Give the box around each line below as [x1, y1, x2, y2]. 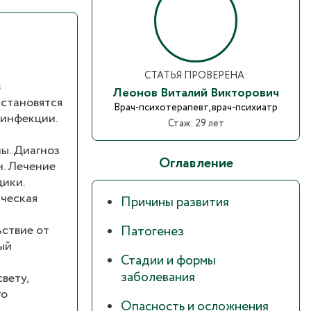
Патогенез [121, 222, 184, 242]
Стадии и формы [121, 251, 216, 271]
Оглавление [158, 153, 233, 174]
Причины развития [121, 193, 229, 213]
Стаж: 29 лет [167, 117, 224, 131]
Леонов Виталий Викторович [112, 84, 279, 103]
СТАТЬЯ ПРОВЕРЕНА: [144, 69, 247, 83]
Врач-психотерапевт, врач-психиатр [114, 101, 278, 115]
